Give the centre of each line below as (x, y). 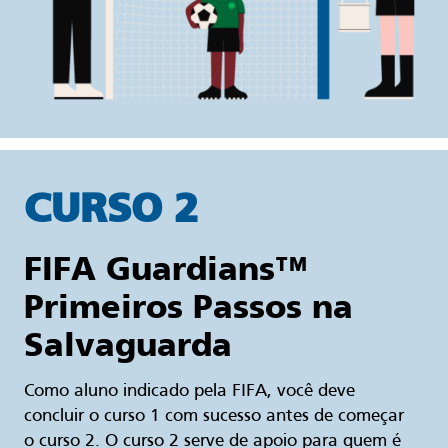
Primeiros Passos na (188, 307)
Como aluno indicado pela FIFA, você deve (189, 392)
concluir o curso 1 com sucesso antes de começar (214, 417)
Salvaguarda (128, 345)
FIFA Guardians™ (165, 269)
